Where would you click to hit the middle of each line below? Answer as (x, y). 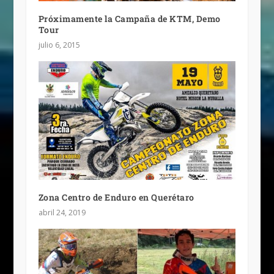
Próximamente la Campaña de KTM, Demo (129, 19)
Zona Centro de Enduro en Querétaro (116, 198)
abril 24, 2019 (62, 213)
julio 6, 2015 (59, 45)
